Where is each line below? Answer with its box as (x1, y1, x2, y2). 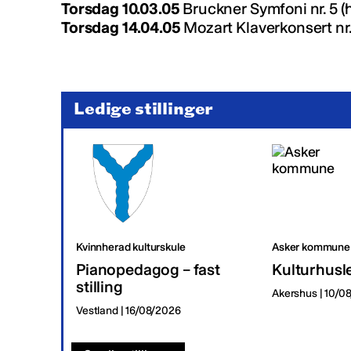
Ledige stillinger (74, 100, 214, 119)
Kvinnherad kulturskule (76, 241, 186, 255)
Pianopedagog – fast (76, 260, 220, 280)
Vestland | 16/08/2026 (76, 304, 181, 318)
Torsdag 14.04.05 (61, 18, 181, 38)
